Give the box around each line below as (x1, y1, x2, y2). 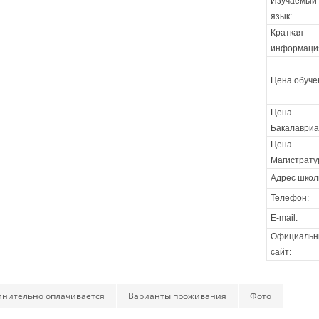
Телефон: (271, 193, 309, 203)
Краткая (271, 28, 303, 38)
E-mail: (271, 213, 298, 223)
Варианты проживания (128, 290, 226, 302)
